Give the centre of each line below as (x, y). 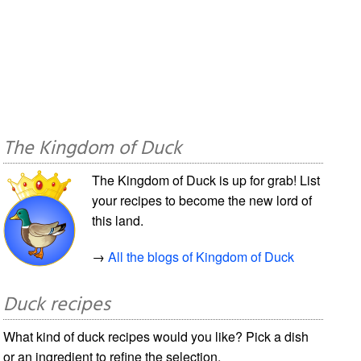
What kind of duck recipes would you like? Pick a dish (156, 336)
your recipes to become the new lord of (202, 200)
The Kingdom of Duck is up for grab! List (206, 180)
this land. (118, 220)
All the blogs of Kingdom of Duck (201, 256)
